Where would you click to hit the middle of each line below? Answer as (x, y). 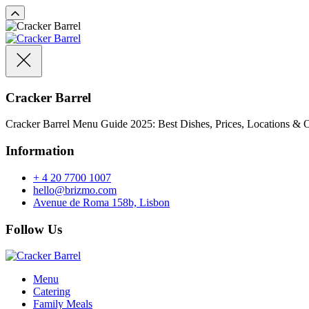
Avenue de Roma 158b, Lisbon (101, 202)
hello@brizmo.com (75, 190)
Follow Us (34, 229)
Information (40, 151)
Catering (52, 292)
